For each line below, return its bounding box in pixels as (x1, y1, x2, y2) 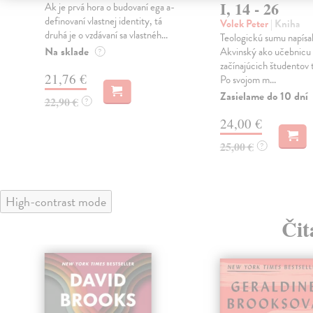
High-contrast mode (6, 191, 106, 211)
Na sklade (44, 43, 89, 60)
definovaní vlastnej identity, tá (44, 13, 162, 29)
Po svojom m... (219, 71, 276, 87)
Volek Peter (219, 15, 270, 31)
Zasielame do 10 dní (219, 87, 308, 105)
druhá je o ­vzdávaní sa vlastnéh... (44, 27, 168, 43)
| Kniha (270, 15, 300, 31)
